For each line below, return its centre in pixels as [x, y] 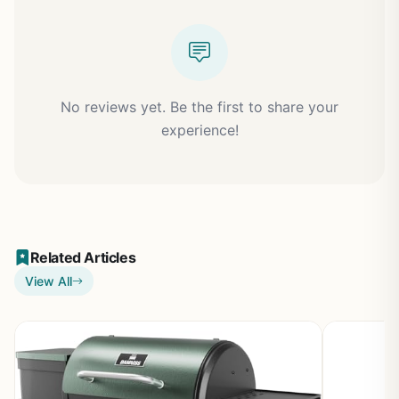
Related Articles [83, 257]
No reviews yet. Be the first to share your [199, 107]
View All [49, 281]
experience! [199, 130]
